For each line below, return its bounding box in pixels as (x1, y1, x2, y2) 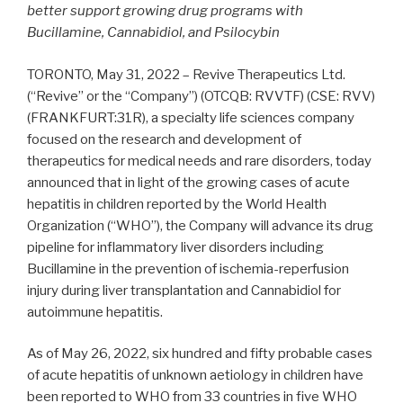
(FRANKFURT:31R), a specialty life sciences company (27, 109, 354, 126)
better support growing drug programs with (27, 3, 303, 20)
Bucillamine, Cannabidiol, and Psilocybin (27, 24, 280, 41)
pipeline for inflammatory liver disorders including (27, 238, 324, 255)
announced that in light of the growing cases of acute (27, 174, 350, 191)
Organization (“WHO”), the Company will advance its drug (27, 217, 373, 234)
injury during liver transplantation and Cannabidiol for (27, 282, 341, 299)
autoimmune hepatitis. (27, 303, 163, 320)
